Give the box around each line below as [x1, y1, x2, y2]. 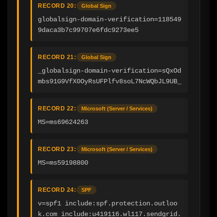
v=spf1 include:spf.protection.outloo [38, 199, 177, 207]
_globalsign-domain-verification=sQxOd [38, 66, 181, 75]
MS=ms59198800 [38, 158, 88, 167]
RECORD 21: [38, 53, 76, 61]
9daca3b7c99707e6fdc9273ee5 [38, 26, 139, 34]
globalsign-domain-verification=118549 [38, 15, 181, 23]
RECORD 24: [38, 186, 76, 193]
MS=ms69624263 [38, 118, 88, 126]
